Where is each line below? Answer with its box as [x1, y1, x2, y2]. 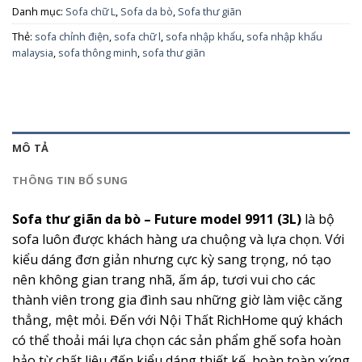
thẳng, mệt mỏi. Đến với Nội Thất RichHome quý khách [12, 310, 343, 329]
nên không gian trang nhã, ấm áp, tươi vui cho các [12, 270, 315, 288]
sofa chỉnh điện [35, 28, 109, 44]
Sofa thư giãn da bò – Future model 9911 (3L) [12, 209, 305, 228]
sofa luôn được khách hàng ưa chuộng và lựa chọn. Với [12, 229, 344, 248]
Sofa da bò [120, 3, 173, 19]
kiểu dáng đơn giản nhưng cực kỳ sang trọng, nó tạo [12, 250, 331, 268]
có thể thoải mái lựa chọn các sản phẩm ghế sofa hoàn [12, 330, 341, 349]
